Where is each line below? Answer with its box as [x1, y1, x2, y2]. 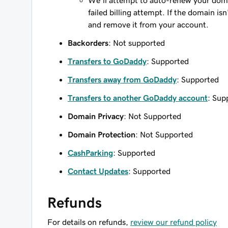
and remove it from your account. [88, 20, 209, 28]
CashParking [68, 149, 113, 157]
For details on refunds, [47, 218, 130, 226]
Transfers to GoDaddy [68, 57, 147, 65]
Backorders [68, 39, 108, 47]
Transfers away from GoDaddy [68, 75, 177, 83]
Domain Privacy [68, 112, 124, 120]
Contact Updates [68, 167, 128, 175]
